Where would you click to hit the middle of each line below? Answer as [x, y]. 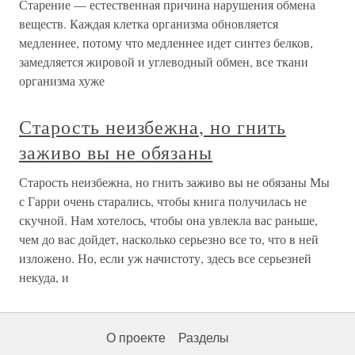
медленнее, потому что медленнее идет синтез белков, [166, 43]
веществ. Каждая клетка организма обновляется [149, 24]
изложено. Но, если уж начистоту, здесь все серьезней [165, 258]
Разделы [204, 338]
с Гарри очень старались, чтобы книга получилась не [163, 201]
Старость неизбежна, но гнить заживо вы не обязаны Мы [174, 182]
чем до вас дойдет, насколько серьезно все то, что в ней [169, 239]
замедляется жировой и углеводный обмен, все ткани [164, 62]
